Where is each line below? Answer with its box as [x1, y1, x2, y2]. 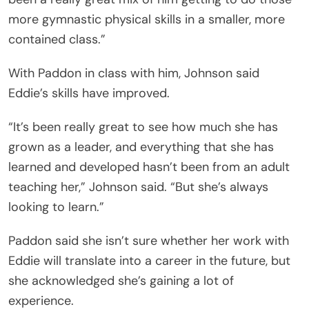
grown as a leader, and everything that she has [8, 139, 274, 156]
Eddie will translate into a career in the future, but [8, 252, 290, 270]
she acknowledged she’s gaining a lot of [8, 272, 234, 290]
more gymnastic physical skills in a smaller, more [8, 11, 285, 28]
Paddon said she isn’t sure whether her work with [8, 232, 289, 250]
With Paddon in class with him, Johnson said [8, 65, 259, 82]
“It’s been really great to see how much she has [8, 119, 278, 136]
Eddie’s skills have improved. [8, 85, 170, 102]
